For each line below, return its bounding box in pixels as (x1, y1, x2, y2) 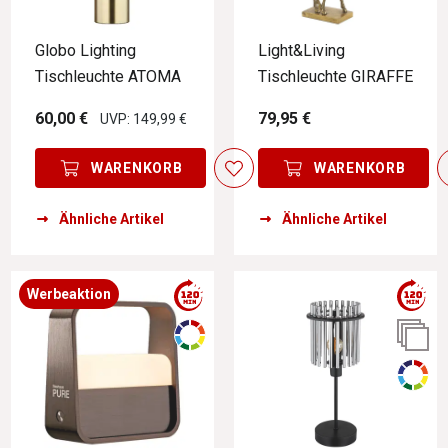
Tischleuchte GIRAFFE (258, 67, 413, 87)
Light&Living (258, 41, 345, 61)
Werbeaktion (27, 285, 111, 302)
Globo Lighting (35, 41, 136, 61)
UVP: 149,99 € (100, 111, 187, 128)
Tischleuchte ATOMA (35, 67, 181, 87)
